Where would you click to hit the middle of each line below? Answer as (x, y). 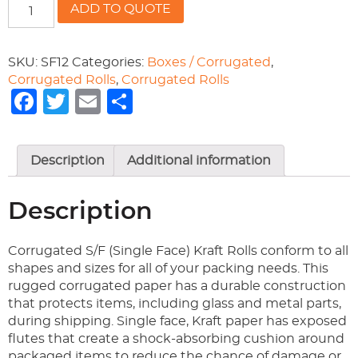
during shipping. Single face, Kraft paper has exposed (177, 321)
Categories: (109, 62)
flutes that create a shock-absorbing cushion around (176, 338)
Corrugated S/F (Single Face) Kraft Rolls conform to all (178, 251)
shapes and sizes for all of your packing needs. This (168, 268)
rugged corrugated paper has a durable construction (177, 286)
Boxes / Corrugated (209, 62)
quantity (35, 56)
